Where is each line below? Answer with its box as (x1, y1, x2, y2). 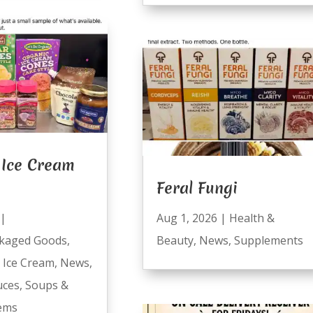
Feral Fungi (156, 177, 238, 198)
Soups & (24, 277, 68, 293)
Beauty (156, 232, 194, 248)
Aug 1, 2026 (156, 210, 217, 226)
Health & (228, 210, 275, 226)
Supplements (233, 232, 303, 248)
